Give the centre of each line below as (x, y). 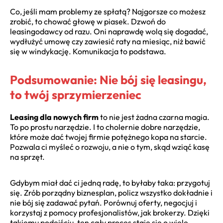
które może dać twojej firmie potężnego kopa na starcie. (109, 137)
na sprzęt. (27, 157)
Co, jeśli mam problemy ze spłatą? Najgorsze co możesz (108, 12)
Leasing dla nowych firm (54, 117)
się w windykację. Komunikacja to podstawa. (88, 52)
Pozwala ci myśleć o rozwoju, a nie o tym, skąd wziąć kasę (110, 147)
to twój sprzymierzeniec (76, 95)
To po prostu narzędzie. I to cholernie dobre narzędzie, (105, 127)
